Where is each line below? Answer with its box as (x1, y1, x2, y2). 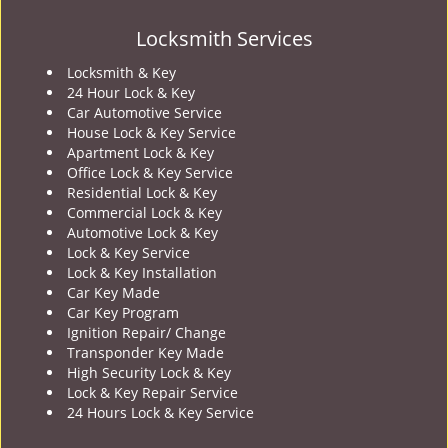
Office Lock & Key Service (67, 163, 233, 182)
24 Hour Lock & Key (67, 83, 195, 102)
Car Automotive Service (67, 103, 222, 122)
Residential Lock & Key (67, 183, 217, 202)
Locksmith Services (135, 25, 313, 52)
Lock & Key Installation (67, 263, 217, 282)
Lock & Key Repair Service (67, 383, 238, 402)
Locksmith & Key (67, 63, 180, 82)
